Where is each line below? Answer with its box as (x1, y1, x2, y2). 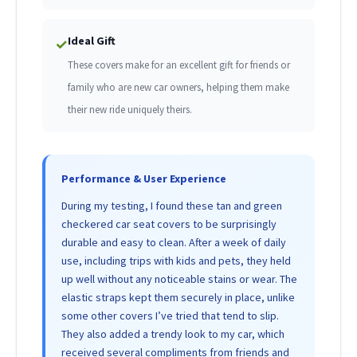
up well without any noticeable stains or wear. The (61, 272, 297, 287)
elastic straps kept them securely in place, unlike (61, 290, 295, 305)
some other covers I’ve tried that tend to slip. (61, 308, 279, 324)
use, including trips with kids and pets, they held (61, 253, 291, 269)
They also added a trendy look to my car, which (61, 327, 284, 342)
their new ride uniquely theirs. (68, 103, 192, 117)
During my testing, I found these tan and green (61, 198, 282, 214)
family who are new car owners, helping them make (68, 80, 289, 95)
